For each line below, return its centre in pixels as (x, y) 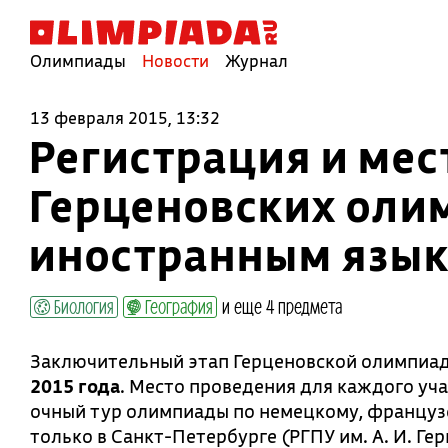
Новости (175, 60)
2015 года (75, 386)
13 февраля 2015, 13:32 (125, 117)
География (177, 306)
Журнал (256, 60)
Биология (82, 306)
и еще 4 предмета (282, 306)
